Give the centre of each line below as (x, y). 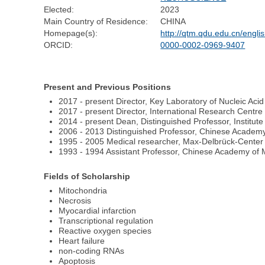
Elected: (59, 10)
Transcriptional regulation (106, 220)
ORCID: (59, 45)
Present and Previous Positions (108, 87)
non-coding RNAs (92, 251)
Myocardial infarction (98, 210)
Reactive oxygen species (105, 230)
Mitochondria (83, 190)
